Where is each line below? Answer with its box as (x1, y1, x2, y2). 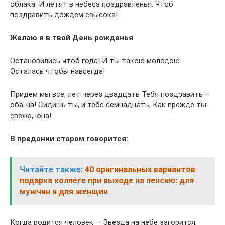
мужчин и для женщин (20, 187, 108, 196)
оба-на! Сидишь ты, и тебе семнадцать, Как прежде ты (10, 100, 206, 109)
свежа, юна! (10, 111, 51, 120)
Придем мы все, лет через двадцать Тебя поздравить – (10, 90, 209, 99)
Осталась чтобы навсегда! (10, 67, 105, 76)
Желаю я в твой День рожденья (10, 33, 133, 42)
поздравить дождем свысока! (10, 10, 118, 19)
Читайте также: (20, 165, 83, 174)
